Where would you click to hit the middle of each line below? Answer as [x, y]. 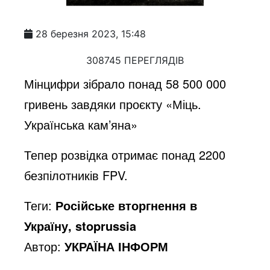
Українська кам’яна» [81, 124]
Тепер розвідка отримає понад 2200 [125, 154]
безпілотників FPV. [76, 175]
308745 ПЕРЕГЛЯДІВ [135, 60]
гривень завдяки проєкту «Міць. [113, 104]
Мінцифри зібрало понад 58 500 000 [125, 83]
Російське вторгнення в [127, 205]
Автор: [45, 246]
